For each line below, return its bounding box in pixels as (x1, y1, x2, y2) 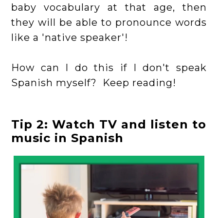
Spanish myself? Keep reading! (11, 77, 177, 89)
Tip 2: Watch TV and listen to (11, 117, 207, 132)
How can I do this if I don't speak (11, 62, 207, 74)
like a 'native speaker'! (11, 32, 128, 44)
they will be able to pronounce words (11, 17, 207, 29)
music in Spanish (11, 131, 124, 145)
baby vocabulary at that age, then (11, 1, 207, 14)
